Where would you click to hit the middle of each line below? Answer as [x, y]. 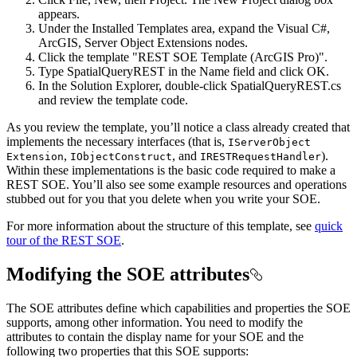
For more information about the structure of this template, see [161, 226]
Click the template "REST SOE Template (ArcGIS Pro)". [183, 57]
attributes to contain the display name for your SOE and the [155, 337]
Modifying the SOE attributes [128, 275]
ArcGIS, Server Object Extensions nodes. [143, 43]
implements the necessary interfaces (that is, [117, 142]
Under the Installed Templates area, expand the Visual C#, [184, 29]
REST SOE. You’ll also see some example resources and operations [177, 185]
